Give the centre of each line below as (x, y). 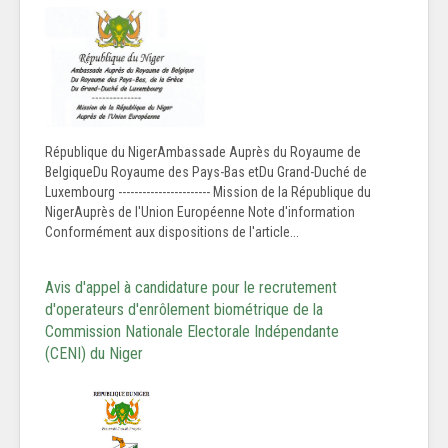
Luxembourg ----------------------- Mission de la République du (208, 192)
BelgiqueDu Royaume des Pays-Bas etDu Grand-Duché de (206, 172)
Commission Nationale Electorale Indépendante (192, 332)
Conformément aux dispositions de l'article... (172, 232)
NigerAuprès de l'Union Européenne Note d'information (200, 212)
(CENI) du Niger (94, 354)
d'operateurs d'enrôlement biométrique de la (184, 310)
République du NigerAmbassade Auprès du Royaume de (203, 152)
